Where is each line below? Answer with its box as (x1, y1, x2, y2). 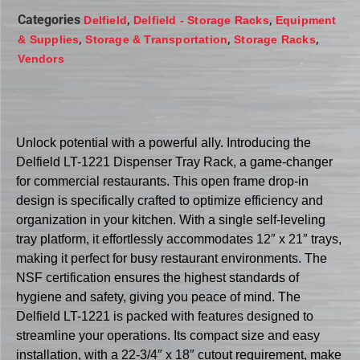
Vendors (18, 52, 64, 66)
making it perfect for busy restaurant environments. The (16, 251, 327, 265)
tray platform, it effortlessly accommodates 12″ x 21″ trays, (16, 231, 342, 246)
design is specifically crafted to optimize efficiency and (16, 193, 323, 207)
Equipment (275, 14, 337, 27)
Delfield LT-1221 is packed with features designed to (16, 309, 313, 323)
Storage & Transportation (85, 33, 228, 47)
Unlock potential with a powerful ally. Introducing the (16, 135, 311, 149)
